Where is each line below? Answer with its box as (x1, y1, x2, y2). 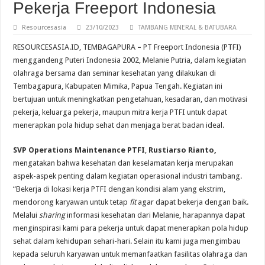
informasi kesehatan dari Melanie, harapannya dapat (67, 211, 245, 220)
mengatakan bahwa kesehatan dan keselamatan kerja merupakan (13, 159, 234, 168)
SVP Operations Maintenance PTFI (13, 146, 146, 155)
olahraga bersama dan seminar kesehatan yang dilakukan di (13, 69, 216, 78)
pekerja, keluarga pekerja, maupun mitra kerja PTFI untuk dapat (13, 108, 228, 117)
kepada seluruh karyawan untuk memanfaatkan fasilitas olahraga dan (13, 250, 248, 259)
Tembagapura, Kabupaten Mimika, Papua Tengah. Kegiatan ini (13, 82, 223, 91)
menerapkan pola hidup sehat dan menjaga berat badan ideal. (13, 121, 225, 130)
